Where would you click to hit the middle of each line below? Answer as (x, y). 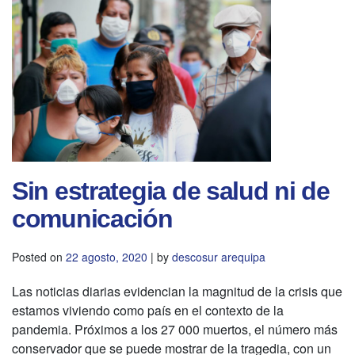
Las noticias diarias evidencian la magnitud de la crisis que (177, 292)
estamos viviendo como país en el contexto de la (148, 311)
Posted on (39, 257)
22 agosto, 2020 (107, 257)
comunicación (92, 219)
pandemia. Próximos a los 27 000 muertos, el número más (175, 330)
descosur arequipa (219, 257)
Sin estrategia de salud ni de (171, 191)
